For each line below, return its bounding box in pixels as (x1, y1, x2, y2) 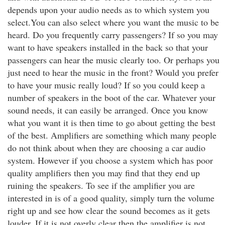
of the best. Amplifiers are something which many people (8, 129, 216, 141)
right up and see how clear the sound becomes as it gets (8, 204, 210, 216)
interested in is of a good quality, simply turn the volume (8, 192, 214, 204)
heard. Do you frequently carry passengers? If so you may (8, 29, 218, 41)
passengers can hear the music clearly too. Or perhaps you (8, 54, 219, 66)
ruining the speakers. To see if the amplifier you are (8, 179, 195, 191)
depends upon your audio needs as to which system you (8, 4, 209, 16)
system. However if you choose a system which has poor (8, 154, 213, 166)
